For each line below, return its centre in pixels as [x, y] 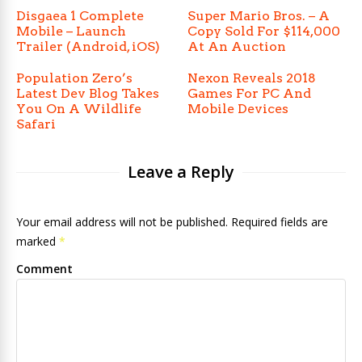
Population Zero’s [74, 78]
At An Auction [237, 46]
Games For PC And [250, 93]
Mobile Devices [238, 109]
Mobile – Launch [71, 31]
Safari [36, 124]
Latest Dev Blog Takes [88, 93]
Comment [44, 269]
